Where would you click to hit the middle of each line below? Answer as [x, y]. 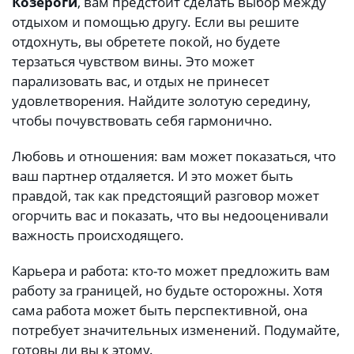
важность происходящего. [98, 235]
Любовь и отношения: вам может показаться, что [174, 156]
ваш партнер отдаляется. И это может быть [153, 176]
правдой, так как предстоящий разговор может [166, 196]
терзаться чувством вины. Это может [133, 61]
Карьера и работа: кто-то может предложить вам [171, 271]
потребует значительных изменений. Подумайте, [176, 330]
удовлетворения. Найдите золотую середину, [161, 100]
